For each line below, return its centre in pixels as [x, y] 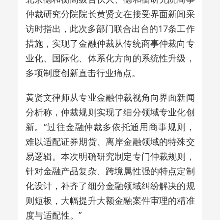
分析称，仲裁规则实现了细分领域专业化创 [110, 112]
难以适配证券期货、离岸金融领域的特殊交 [110, 141]
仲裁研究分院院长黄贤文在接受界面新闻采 [110, 14]
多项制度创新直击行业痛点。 [83, 72]
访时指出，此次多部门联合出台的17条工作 [110, 28]
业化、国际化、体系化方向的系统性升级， [110, 58]
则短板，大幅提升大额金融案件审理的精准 [110, 200]
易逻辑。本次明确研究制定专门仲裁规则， [110, 156]
